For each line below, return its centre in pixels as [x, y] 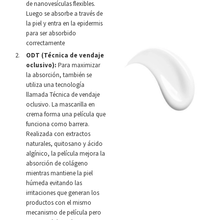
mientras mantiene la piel [59, 173]
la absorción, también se [59, 75]
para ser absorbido [51, 33]
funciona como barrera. [58, 124]
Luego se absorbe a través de [64, 14]
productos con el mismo [59, 203]
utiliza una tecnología [55, 85]
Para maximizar [78, 65]
